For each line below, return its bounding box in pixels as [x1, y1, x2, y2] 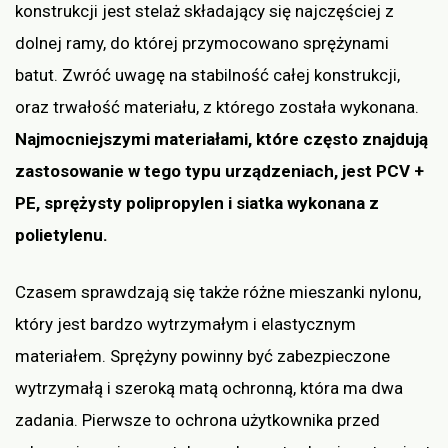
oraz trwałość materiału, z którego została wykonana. [15, 96, 419, 117]
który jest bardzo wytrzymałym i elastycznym [15, 314, 356, 335]
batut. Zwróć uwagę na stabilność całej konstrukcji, [15, 64, 400, 85]
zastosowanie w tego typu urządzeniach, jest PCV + [15, 160, 424, 181]
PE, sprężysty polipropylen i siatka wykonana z [15, 192, 379, 213]
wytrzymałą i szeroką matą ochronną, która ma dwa [15, 378, 403, 399]
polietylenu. [15, 224, 108, 245]
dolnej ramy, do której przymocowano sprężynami [15, 32, 389, 53]
